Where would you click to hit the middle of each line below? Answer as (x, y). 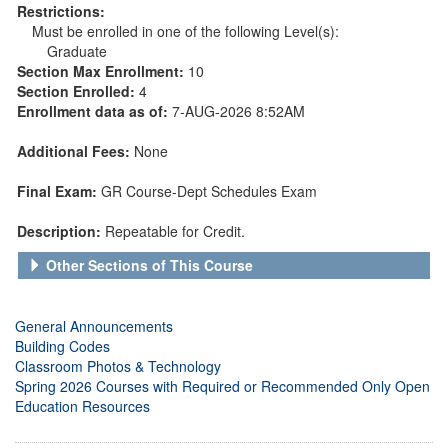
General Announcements (94, 325)
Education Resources (82, 405)
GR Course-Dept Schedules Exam (209, 190)
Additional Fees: (75, 150)
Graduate (77, 50)
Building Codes (62, 345)
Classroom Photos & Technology (118, 365)
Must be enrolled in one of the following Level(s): (185, 30)
